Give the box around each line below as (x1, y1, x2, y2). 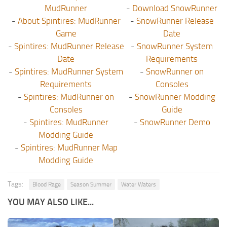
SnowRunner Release (136, 16, 214, 26)
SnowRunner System (137, 41, 213, 52)
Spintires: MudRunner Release (14, 41, 124, 52)
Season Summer (70, 181, 111, 188)
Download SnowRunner (132, 3, 217, 14)
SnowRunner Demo (139, 117, 210, 128)
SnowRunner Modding (134, 92, 215, 102)
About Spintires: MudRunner (17, 16, 121, 26)
